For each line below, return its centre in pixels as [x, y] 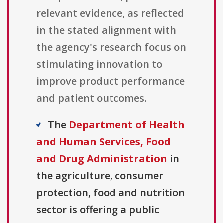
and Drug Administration [102, 159]
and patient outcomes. [92, 98]
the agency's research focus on [111, 47]
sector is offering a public [98, 210]
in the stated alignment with [106, 30]
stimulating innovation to [99, 64]
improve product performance [111, 81]
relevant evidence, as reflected [110, 13]
